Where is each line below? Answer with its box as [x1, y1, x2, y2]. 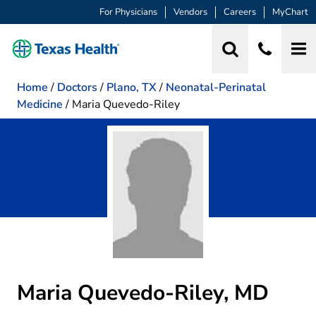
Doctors [57, 79, 97, 95]
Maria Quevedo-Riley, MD [17, 278, 269, 308]
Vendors [174, 6, 207, 19]
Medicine [17, 96, 63, 112]
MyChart [272, 6, 308, 19]
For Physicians [99, 6, 157, 19]
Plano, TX [107, 79, 157, 95]
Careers [224, 6, 256, 19]
